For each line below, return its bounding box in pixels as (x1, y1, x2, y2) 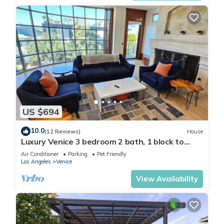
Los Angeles (21, 158, 51, 165)
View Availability (136, 174, 198, 184)
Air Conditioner (21, 150, 58, 158)
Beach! (21, 145, 47, 156)
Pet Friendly (97, 150, 126, 158)
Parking (68, 150, 87, 158)
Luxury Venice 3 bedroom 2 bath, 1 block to (21, 136, 184, 147)
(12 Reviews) (44, 127, 80, 135)
